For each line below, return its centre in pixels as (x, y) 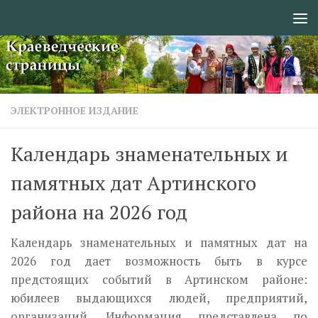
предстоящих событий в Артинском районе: (159, 279)
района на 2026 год (99, 212)
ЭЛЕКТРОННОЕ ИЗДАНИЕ (75, 110)
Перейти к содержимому (93, 21)
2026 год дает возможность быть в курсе (159, 261)
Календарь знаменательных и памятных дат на (159, 242)
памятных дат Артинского (133, 182)
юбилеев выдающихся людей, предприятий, (159, 298)
